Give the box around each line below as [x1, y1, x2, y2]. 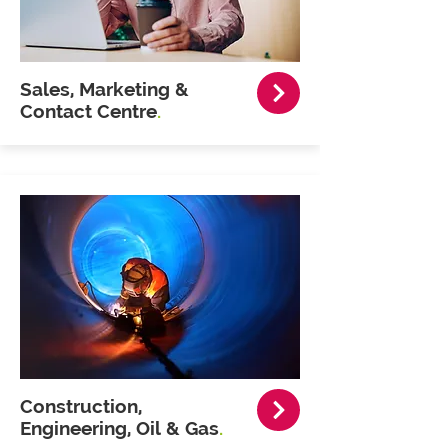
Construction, [20, 395, 142, 417]
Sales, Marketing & [20, 78, 189, 100]
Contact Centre [20, 100, 157, 122]
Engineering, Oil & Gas [20, 417, 219, 439]
